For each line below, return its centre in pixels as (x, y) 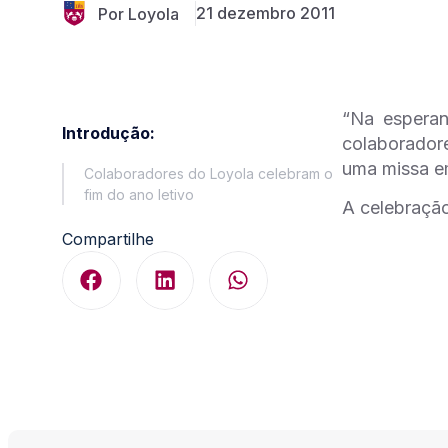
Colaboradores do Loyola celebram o (208, 173)
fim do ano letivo (139, 194)
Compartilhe (108, 239)
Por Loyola (139, 13)
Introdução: (108, 133)
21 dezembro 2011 (265, 13)
